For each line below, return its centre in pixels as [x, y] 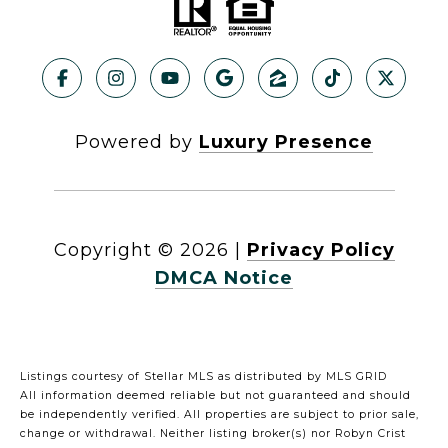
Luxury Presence [286, 141]
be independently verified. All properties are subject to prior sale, [219, 414]
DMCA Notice [224, 277]
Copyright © [113, 249]
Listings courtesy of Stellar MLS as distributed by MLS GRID [203, 376]
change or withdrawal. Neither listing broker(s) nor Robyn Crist [213, 433]
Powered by [137, 141]
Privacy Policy [320, 249]
